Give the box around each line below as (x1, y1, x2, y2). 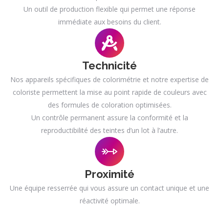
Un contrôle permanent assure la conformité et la (31, 113, 188, 122)
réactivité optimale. (79, 196, 140, 205)
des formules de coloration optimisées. (47, 100, 172, 109)
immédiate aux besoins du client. (58, 17, 161, 26)
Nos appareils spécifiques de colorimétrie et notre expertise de (10, 75, 209, 84)
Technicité (82, 59, 137, 72)
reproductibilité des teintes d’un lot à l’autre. (41, 126, 178, 135)
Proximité (85, 168, 134, 180)
